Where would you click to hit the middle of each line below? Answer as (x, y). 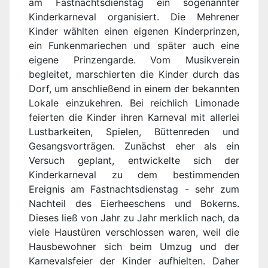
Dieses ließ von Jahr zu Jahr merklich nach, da (134, 218)
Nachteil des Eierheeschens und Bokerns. (134, 204)
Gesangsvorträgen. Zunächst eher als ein (134, 146)
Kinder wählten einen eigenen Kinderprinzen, (134, 31)
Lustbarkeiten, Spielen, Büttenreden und (134, 132)
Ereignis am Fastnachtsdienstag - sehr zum (134, 189)
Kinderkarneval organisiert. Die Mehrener (134, 17)
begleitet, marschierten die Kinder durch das (134, 74)
